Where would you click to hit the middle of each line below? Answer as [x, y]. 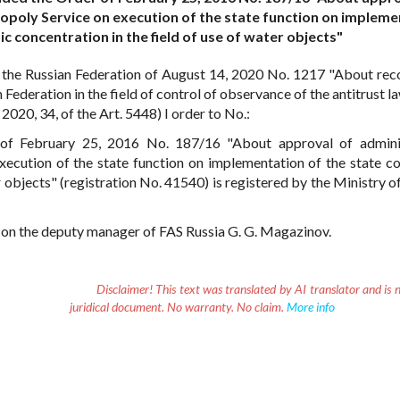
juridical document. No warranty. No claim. [178, 307]
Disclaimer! [124, 289]
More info [310, 307]
